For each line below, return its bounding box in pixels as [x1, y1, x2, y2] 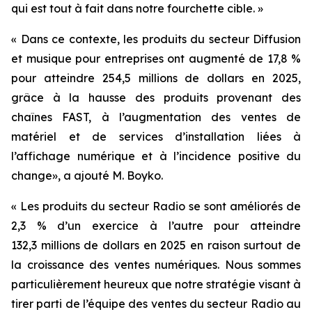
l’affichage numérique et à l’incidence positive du [11, 148, 301, 163]
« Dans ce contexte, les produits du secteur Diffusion [11, 31, 301, 46]
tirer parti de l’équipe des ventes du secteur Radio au [11, 296, 301, 311]
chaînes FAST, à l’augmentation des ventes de [11, 109, 301, 124]
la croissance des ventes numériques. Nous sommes [11, 257, 301, 272]
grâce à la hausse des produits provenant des [11, 90, 301, 104]
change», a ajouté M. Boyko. [11, 168, 163, 182]
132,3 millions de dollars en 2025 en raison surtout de [11, 237, 301, 252]
